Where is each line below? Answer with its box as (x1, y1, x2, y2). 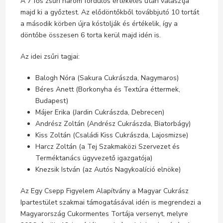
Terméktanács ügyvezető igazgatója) (35, 153, 152, 163)
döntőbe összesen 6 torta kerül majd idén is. (20, 30, 161, 40)
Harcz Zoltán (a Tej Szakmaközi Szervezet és (35, 141, 180, 151)
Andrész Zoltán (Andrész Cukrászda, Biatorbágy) (35, 118, 191, 128)
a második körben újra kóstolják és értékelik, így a (20, 18, 178, 28)
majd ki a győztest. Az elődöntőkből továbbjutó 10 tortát (20, 7, 199, 17)
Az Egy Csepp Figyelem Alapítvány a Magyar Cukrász (20, 186, 189, 196)
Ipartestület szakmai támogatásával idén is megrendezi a (20, 197, 201, 207)
